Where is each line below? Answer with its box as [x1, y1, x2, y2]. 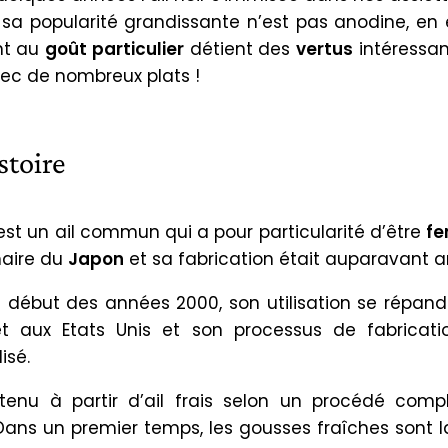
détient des [183, 36, 297, 61]
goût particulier [45, 36, 184, 61]
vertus [296, 36, 354, 61]
